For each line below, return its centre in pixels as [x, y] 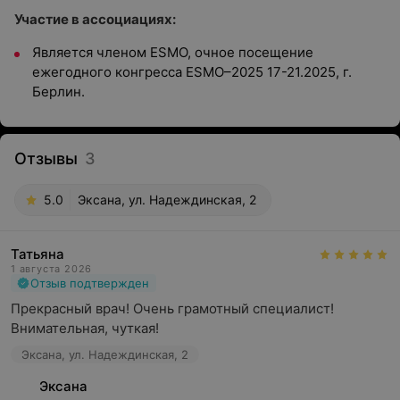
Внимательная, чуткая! [85, 328]
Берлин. [58, 92]
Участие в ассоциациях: [95, 19]
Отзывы [46, 158]
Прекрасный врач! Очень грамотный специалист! [172, 308]
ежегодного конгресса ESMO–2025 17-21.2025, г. [192, 72]
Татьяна [37, 254]
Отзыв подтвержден [90, 283]
